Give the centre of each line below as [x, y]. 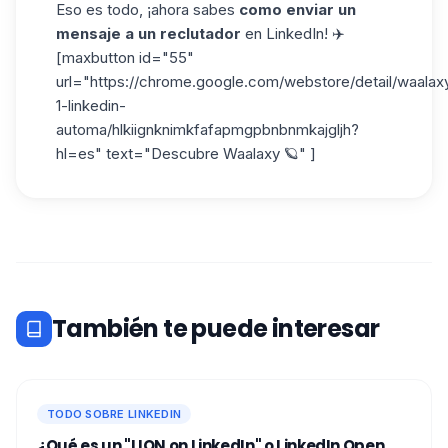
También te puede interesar [216, 328]
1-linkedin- [91, 105]
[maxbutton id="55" [125, 57]
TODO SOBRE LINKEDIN [114, 413]
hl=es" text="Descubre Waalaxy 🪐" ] [186, 153]
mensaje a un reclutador [148, 33]
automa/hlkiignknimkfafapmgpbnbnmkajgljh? [207, 129]
